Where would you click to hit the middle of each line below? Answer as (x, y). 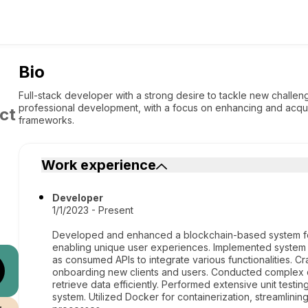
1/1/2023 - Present (93, 210)
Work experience (99, 165)
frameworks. (47, 120)
